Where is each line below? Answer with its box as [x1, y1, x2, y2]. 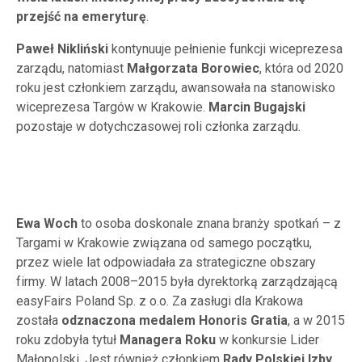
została [16, 313, 61, 328]
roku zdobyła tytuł [16, 332, 120, 347]
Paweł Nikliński [16, 41, 108, 57]
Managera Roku [120, 332, 216, 347]
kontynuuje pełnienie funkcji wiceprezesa [108, 41, 343, 57]
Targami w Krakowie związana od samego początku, [16, 235, 312, 250]
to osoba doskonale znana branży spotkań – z [78, 216, 341, 231]
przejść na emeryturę [16, 9, 146, 24]
